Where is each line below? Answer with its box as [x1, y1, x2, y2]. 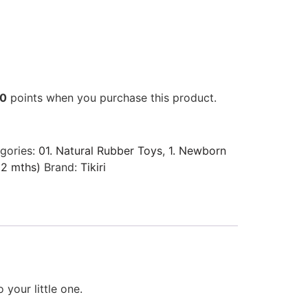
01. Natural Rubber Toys [38, 143, 162, 157]
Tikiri [80, 159, 106, 174]
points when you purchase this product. [6, 90, 217, 104]
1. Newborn [168, 143, 226, 157]
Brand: [43, 159, 80, 174]
